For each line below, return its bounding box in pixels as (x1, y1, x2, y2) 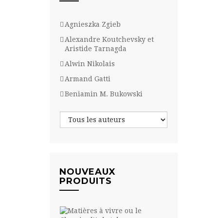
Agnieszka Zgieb (65, 20, 121, 28)
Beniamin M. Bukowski (65, 90, 143, 98)
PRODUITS (59, 175, 112, 186)
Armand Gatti (65, 74, 110, 83)
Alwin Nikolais (65, 59, 115, 68)
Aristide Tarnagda (65, 44, 127, 53)
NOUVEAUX (59, 166, 116, 177)
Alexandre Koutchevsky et (65, 35, 154, 43)
